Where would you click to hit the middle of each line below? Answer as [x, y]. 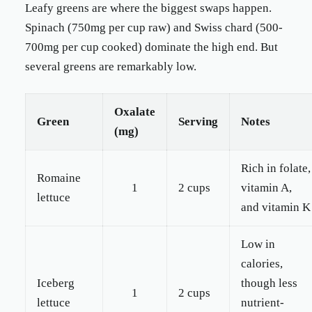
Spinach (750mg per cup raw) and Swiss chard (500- [154, 28]
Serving [198, 122]
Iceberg [56, 283]
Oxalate [135, 112]
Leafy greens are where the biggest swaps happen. [148, 8]
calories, [262, 264]
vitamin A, [266, 188]
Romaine [59, 178]
